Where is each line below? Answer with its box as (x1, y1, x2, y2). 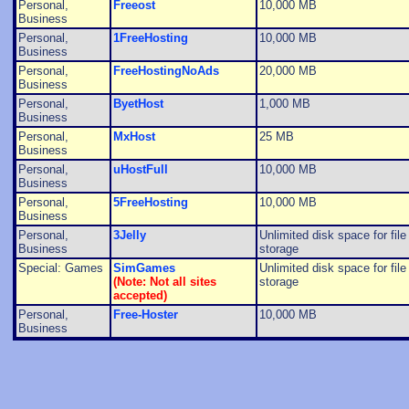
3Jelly (112, 228, 146, 243)
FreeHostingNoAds (112, 64, 219, 79)
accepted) (112, 288, 167, 303)
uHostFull (112, 163, 168, 177)
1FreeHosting (112, 31, 188, 46)
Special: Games (17, 261, 103, 276)
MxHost (112, 130, 155, 144)
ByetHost (112, 97, 163, 111)
